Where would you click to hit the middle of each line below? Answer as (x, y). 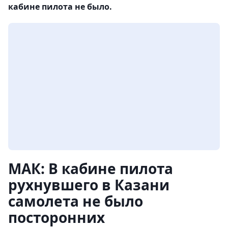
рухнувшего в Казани (89, 185)
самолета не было (76, 201)
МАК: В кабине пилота (91, 169)
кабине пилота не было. (60, 7)
